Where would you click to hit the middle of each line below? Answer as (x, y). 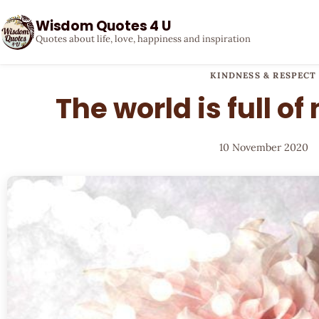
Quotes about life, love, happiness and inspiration (143, 39)
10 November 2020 (263, 147)
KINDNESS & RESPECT (263, 75)
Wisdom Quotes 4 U (103, 26)
